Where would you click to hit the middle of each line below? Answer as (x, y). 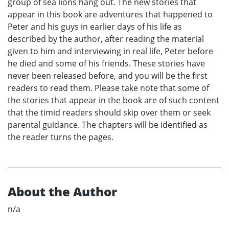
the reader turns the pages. (61, 137)
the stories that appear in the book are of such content (113, 100)
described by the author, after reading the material (106, 39)
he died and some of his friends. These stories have (106, 63)
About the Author (62, 191)
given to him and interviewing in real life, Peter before (110, 51)
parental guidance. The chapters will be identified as (108, 124)
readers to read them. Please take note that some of (108, 88)
